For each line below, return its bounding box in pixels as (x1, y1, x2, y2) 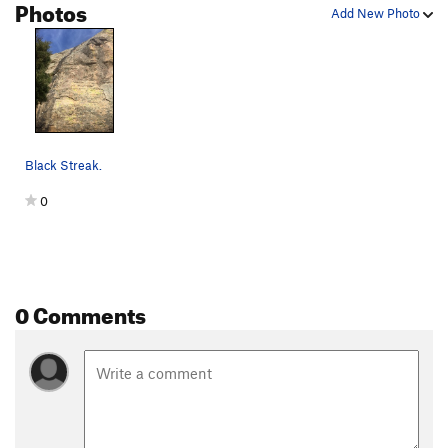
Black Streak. (25, 157, 102, 174)
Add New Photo (331, 5, 423, 22)
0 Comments (15, 294, 146, 330)
